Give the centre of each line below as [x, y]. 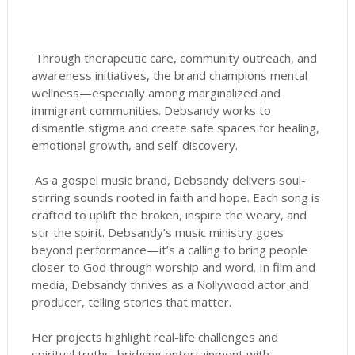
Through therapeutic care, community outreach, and [174, 58]
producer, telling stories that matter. [133, 302]
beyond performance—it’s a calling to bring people [169, 250]
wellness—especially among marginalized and [156, 93]
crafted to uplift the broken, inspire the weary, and [169, 215]
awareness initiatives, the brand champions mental [169, 76]
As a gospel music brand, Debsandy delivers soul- [168, 180]
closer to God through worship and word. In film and [173, 267]
